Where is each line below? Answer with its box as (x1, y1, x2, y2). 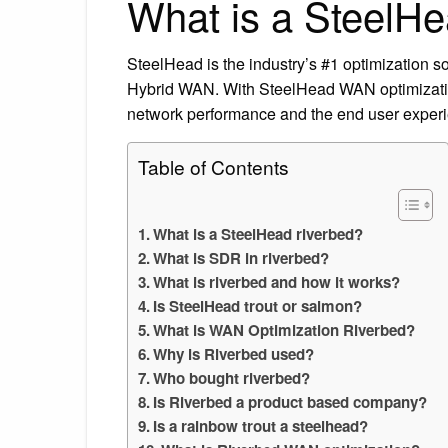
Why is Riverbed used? (153, 342, 315, 365)
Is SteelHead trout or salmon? (153, 294, 363, 317)
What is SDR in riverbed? (153, 246, 330, 269)
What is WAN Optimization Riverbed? (153, 318, 416, 341)
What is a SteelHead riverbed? (153, 222, 364, 245)
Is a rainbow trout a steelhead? (153, 414, 369, 437)
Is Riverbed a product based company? (153, 390, 428, 413)
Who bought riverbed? (153, 366, 311, 389)
